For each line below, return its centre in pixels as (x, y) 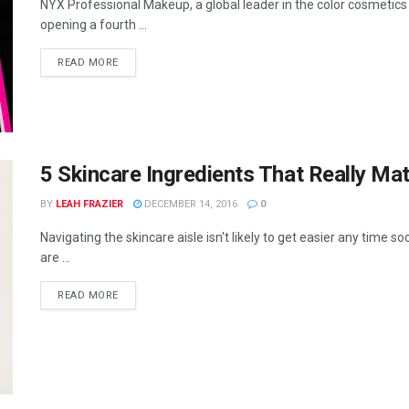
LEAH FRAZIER (89, 204)
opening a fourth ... (94, 25)
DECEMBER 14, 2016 (189, 204)
